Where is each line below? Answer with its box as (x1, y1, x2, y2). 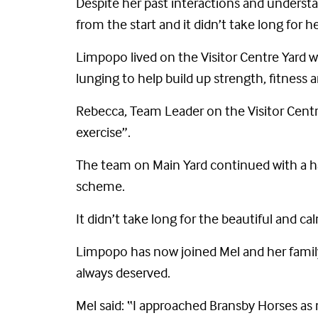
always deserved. (76, 263, 170, 281)
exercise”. (76, 123, 131, 141)
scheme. (76, 177, 125, 194)
